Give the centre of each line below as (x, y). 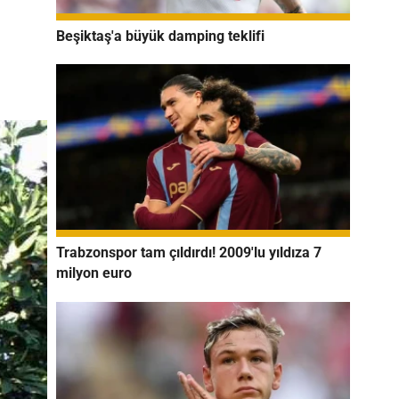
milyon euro (94, 273)
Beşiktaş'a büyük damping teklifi (160, 36)
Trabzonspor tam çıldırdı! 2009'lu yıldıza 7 (189, 252)
